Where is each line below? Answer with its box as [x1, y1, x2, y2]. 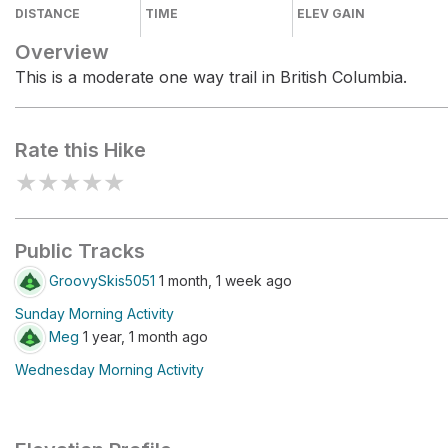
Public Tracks [15, 239, 145, 263]
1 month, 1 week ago [155, 271, 292, 289]
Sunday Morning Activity [15, 305, 174, 322]
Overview [15, 40, 109, 64]
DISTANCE [15, 6, 80, 21]
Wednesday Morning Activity [15, 361, 204, 378]
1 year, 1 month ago [79, 327, 208, 345]
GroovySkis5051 [49, 271, 155, 289]
